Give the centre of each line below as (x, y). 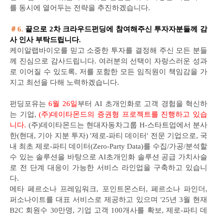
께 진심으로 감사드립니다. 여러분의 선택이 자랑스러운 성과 (108, 61)
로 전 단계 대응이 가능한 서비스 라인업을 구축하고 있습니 (108, 168)
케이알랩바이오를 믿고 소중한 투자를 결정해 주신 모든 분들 (108, 50)
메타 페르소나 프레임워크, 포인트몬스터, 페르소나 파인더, (108, 189)
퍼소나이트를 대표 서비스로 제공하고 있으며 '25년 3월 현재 (108, 200)
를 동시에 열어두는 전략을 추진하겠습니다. (80, 8)
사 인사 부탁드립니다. (45, 40)
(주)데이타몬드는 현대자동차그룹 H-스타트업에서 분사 (117, 125)
